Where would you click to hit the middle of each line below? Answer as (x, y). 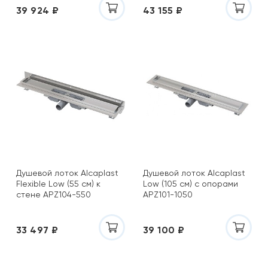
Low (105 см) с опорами (191, 184)
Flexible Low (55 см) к (58, 184)
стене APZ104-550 (54, 194)
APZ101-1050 (168, 194)
